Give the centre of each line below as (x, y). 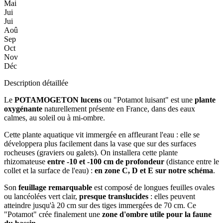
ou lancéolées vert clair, (42, 196)
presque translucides (114, 196)
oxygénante (23, 109)
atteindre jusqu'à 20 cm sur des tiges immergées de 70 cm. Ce (100, 205)
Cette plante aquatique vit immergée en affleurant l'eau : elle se (102, 134)
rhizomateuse (26, 161)
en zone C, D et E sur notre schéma (154, 170)
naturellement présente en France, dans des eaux (119, 109)
